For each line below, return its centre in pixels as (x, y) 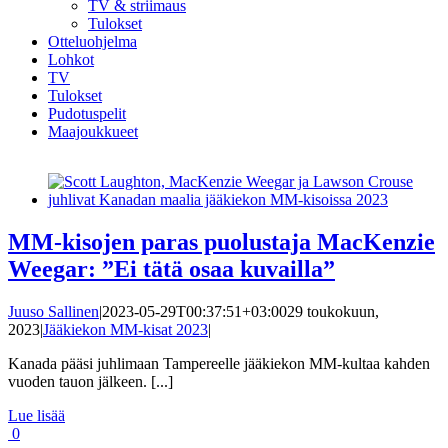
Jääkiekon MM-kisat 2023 (125, 329)
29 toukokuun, (333, 311)
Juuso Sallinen (53, 311)
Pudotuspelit (87, 113)
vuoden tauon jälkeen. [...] (90, 381)
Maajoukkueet (93, 131)
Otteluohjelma (92, 41)
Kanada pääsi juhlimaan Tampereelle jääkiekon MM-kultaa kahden (219, 363)
